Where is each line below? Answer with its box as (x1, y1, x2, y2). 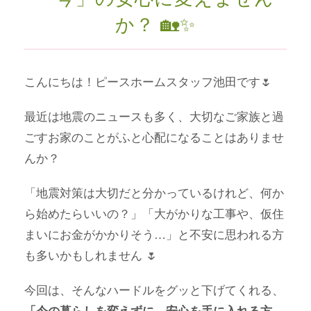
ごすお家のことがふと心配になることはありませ (24, 128, 284, 146)
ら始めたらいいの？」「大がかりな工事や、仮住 (24, 204, 284, 222)
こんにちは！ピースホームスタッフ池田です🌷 (24, 72, 272, 90)
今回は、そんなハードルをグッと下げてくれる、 (24, 280, 284, 299)
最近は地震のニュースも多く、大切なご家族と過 (24, 107, 284, 125)
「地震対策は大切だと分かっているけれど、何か (24, 183, 284, 201)
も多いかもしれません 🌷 (24, 246, 158, 264)
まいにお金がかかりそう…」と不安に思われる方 (24, 225, 284, 243)
